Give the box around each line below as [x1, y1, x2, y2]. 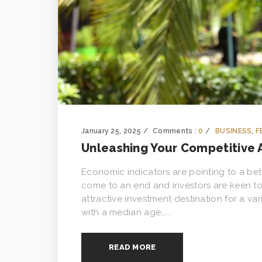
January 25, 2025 [81, 126, 141, 135]
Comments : [153, 126, 199, 135]
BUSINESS [215, 126, 252, 135]
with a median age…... [81, 206, 171, 218]
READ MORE [109, 242, 156, 251]
